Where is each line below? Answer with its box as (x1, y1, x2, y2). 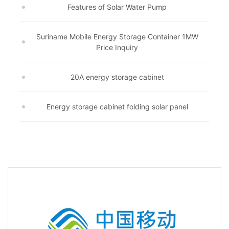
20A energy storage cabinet (70, 73, 164, 81)
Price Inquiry (96, 43, 138, 52)
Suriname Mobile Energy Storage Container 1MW (36, 32, 198, 41)
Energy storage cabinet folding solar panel (46, 102, 188, 111)
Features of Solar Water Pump (67, 3, 167, 11)
